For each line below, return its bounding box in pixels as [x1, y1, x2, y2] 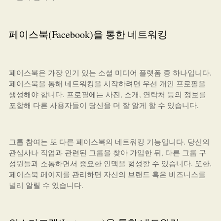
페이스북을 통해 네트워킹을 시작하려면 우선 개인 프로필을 [8, 78, 206, 88]
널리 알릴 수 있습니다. [8, 180, 83, 190]
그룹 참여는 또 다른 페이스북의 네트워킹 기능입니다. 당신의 [8, 137, 210, 147]
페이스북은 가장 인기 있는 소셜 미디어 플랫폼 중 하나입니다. [8, 68, 212, 77]
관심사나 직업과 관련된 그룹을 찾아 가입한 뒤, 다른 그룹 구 [8, 147, 206, 157]
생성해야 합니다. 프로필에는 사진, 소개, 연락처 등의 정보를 [8, 89, 206, 99]
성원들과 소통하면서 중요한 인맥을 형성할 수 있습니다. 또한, [8, 158, 212, 168]
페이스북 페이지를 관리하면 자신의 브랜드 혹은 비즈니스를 [8, 169, 206, 179]
